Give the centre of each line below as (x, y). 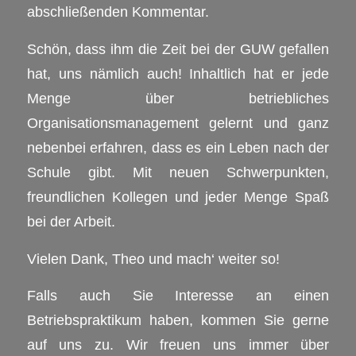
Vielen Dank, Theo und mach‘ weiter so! (153, 258)
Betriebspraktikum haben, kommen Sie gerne (178, 320)
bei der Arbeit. (71, 221)
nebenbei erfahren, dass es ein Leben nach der (178, 147)
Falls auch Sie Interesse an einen (178, 296)
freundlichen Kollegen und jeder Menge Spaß (178, 197)
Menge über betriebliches (178, 98)
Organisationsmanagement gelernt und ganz (178, 123)
